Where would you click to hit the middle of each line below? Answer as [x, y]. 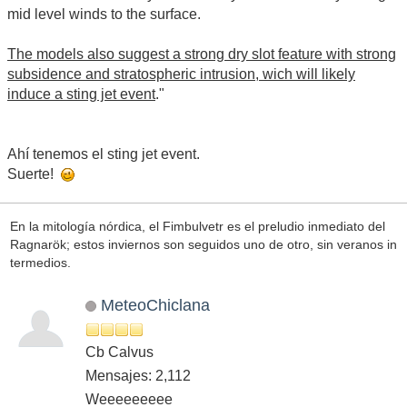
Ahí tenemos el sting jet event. [104, 154]
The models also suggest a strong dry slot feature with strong [202, 55]
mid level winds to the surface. [104, 15]
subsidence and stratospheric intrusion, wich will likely [181, 74]
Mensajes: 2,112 [138, 376]
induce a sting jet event [81, 94]
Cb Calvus [119, 352]
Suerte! [34, 174]
